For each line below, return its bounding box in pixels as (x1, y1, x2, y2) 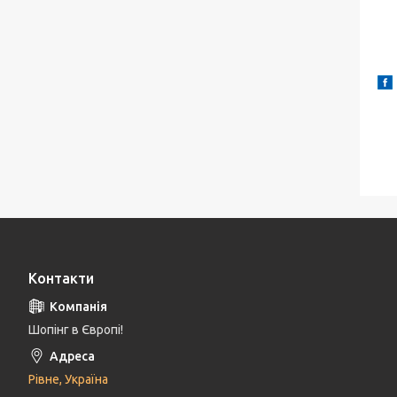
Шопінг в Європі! (28, 323, 123, 338)
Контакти (28, 270, 94, 287)
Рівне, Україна (28, 372, 108, 387)
